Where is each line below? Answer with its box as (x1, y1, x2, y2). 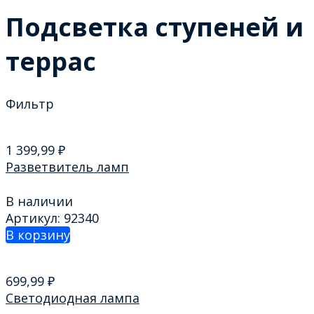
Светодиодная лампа (6, 289, 139, 306)
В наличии (6, 192, 73, 210)
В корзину (6, 226, 70, 243)
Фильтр (6, 95, 54, 113)
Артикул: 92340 (6, 209, 99, 226)
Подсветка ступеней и (6, 10, 303, 45)
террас (6, 44, 96, 79)
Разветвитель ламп (6, 158, 129, 176)
